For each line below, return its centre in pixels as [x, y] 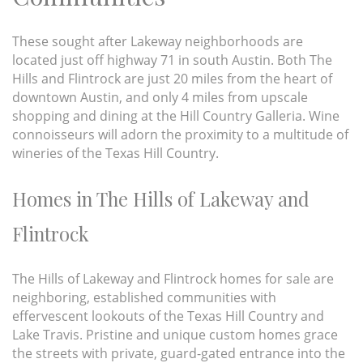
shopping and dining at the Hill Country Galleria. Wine [176, 116]
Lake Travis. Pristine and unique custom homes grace [175, 335]
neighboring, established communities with [144, 298]
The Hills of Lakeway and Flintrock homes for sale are [173, 279]
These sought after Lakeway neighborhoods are [158, 42]
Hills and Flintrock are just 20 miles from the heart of [172, 79]
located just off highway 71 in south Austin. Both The [172, 60]
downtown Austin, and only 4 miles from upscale [160, 98]
